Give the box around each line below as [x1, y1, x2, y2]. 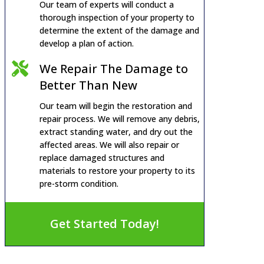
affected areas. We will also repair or [39, 139, 179, 150]
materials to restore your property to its [39, 165, 195, 176]
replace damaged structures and [39, 152, 164, 163]
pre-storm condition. [39, 178, 118, 189]
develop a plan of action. [39, 38, 134, 49]
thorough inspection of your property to [39, 12, 194, 23]
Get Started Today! [50, 216, 160, 232]
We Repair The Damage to [39, 61, 188, 77]
